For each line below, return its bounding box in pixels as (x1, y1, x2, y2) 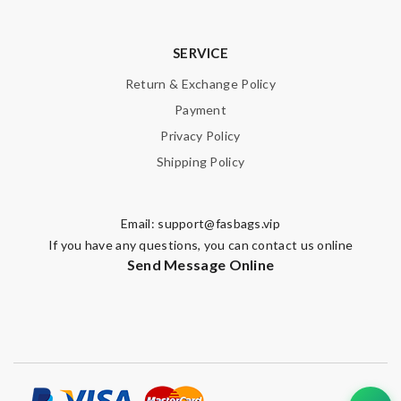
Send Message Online (126, 256, 275, 273)
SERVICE (172, 45, 229, 61)
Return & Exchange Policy (124, 76, 277, 91)
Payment (174, 102, 227, 117)
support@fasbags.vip (158, 216, 280, 231)
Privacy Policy (160, 128, 241, 143)
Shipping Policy (156, 154, 245, 169)
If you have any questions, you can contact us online (47, 237, 354, 252)
